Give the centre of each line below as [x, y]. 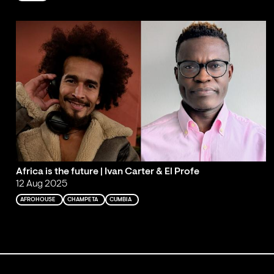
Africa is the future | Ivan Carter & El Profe [107, 172]
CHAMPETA [83, 199]
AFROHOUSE [38, 199]
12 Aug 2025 [41, 184]
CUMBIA [121, 199]
